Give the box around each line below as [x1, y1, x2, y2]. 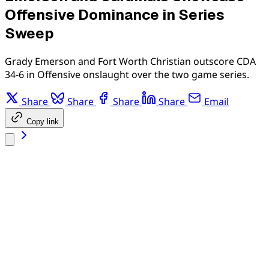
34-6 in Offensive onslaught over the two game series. [5, 67, 249, 81]
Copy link [26, 116, 59, 126]
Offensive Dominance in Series [5, 5, 225, 24]
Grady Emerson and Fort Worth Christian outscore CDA [5, 54, 256, 68]
